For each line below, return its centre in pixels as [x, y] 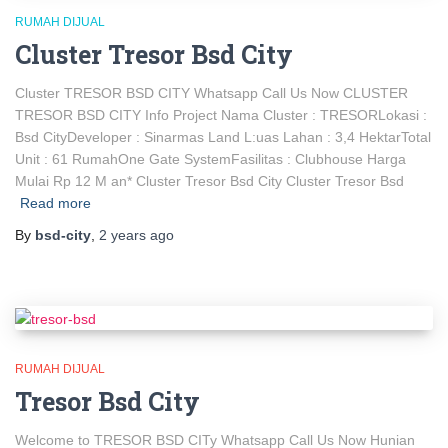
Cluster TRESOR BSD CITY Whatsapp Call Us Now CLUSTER [211, 93]
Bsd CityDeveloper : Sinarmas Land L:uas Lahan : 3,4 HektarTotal [223, 137]
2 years [122, 235]
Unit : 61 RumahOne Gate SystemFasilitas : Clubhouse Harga [210, 159]
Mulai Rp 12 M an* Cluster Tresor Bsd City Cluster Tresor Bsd [209, 181]
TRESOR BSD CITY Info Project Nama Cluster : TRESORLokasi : [221, 115]
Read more [55, 203]
